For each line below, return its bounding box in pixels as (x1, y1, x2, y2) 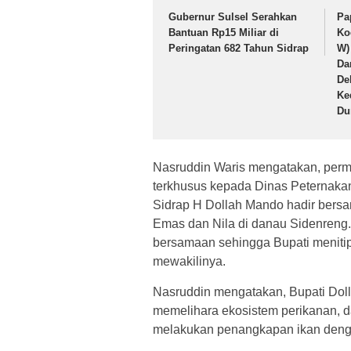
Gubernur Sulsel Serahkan (168, 11, 297, 24)
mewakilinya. (153, 254, 226, 268)
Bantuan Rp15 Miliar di (168, 27, 279, 39)
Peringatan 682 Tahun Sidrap (168, 42, 309, 55)
